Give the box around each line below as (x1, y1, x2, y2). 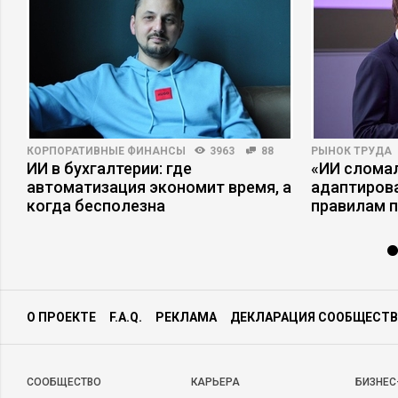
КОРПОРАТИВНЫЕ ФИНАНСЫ (27, 145, 186, 157)
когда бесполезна (27, 196, 165, 215)
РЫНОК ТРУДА (311, 145, 392, 157)
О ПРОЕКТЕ (27, 310, 96, 324)
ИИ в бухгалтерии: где (27, 159, 192, 178)
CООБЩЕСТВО (27, 376, 101, 388)
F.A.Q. (109, 310, 142, 324)
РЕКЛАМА (155, 310, 217, 324)
